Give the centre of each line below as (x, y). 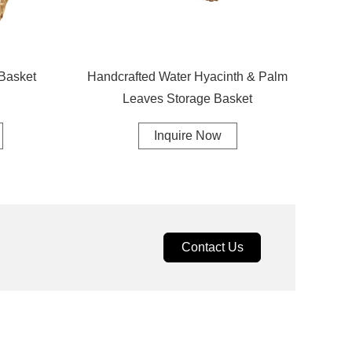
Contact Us (212, 247)
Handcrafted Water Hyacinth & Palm (188, 76)
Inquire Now (187, 135)
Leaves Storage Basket (188, 98)
